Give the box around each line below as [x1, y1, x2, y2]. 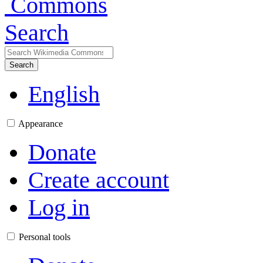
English [28, 81, 100, 107]
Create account [28, 167, 169, 193]
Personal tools [19, 232, 70, 242]
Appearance [18, 119, 63, 129]
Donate [28, 139, 96, 166]
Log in [28, 194, 90, 221]
